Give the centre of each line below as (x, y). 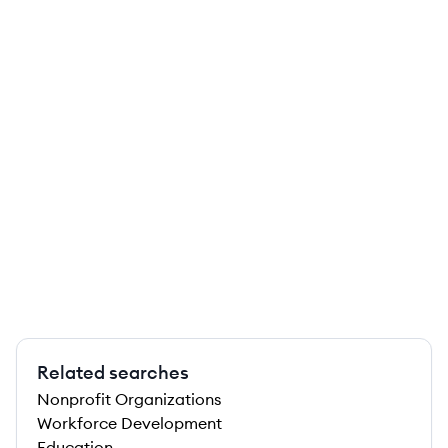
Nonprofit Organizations (129, 399)
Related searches (113, 372)
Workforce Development (129, 423)
